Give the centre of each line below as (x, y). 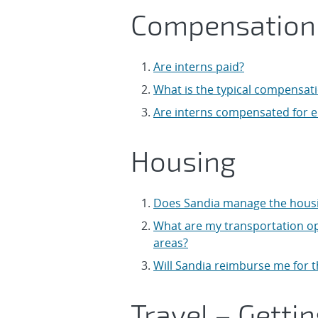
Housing (183, 160)
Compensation (223, 24)
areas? (171, 243)
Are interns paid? (199, 67)
